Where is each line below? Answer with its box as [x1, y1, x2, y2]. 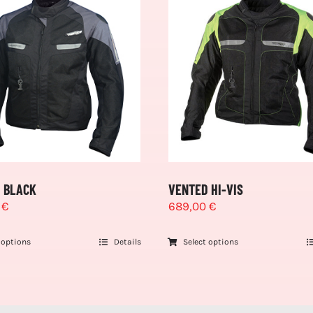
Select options [183, 237, 239, 247]
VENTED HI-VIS [168, 181, 243, 198]
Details [113, 237, 141, 247]
